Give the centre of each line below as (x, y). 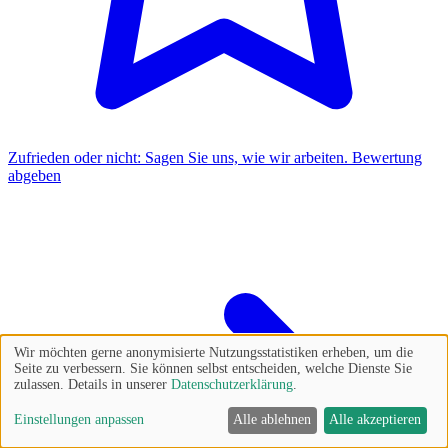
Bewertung (387, 158)
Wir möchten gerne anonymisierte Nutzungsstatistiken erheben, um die (213, 352)
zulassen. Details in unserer (92, 384)
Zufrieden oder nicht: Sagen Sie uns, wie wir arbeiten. (178, 158)
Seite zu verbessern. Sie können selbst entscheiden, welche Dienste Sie (213, 368)
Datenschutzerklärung (232, 384)
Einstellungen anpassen (79, 420)
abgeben (34, 176)
